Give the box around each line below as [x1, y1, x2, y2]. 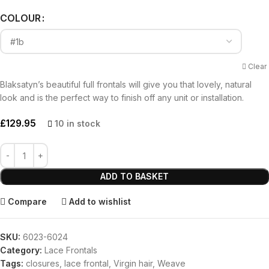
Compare [8, 196, 47, 207]
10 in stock [55, 118, 101, 128]
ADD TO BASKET [100, 171, 169, 182]
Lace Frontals [44, 245, 97, 256]
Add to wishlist [69, 196, 131, 207]
